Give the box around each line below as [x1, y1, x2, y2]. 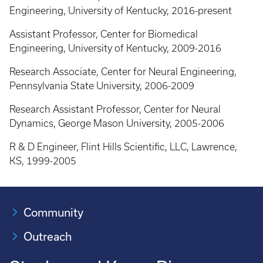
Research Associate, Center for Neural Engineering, [9, 66, 237, 77]
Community [23, 206, 83, 219]
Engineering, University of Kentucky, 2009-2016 [9, 43, 221, 53]
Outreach [23, 230, 72, 243]
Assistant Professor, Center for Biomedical [9, 29, 198, 39]
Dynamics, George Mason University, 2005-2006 [9, 118, 224, 129]
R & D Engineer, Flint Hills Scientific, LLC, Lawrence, [9, 141, 237, 152]
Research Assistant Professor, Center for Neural [9, 104, 221, 114]
